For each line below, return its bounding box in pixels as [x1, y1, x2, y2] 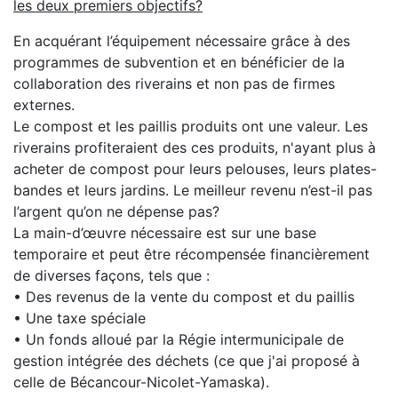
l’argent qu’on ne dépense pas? [13, 203, 219, 220]
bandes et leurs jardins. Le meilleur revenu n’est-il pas [13, 181, 372, 199]
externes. [13, 96, 75, 114]
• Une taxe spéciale [13, 309, 146, 327]
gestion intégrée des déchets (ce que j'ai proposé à [13, 352, 360, 370]
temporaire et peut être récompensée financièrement [13, 245, 370, 263]
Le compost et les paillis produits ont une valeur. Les [13, 117, 368, 135]
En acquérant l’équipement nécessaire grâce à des [13, 32, 350, 50]
